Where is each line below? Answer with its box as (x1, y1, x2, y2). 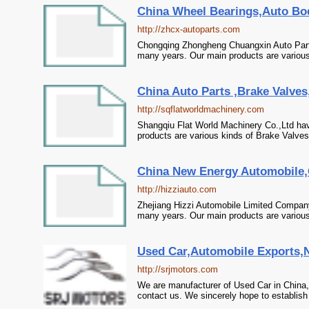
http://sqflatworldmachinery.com (137, 104, 264, 114)
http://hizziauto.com (137, 184, 217, 195)
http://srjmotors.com (137, 264, 218, 275)
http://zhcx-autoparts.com (137, 24, 240, 34)
